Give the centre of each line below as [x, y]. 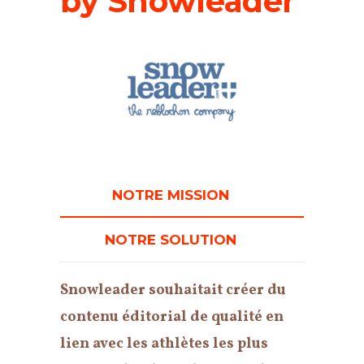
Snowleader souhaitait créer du [173, 290]
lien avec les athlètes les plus [164, 344]
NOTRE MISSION [172, 195]
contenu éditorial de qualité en [172, 317]
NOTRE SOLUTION [172, 239]
